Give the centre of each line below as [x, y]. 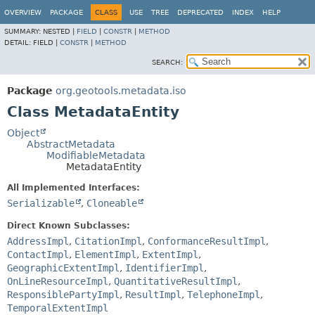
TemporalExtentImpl [58, 308]
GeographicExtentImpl [63, 268]
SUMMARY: [24, 31]
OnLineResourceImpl [58, 281]
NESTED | [60, 31]
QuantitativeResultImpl [176, 281]
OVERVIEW [23, 12]
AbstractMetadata [71, 144]
